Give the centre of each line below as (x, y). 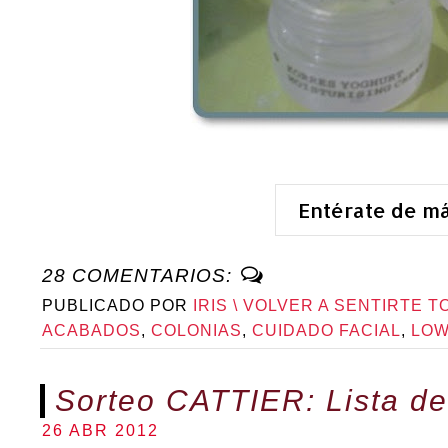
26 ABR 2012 (100, 430)
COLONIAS (196, 330)
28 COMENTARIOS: (140, 275)
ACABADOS (91, 330)
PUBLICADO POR (117, 305)
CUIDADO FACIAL (326, 330)
